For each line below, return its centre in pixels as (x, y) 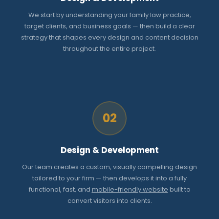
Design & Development (109, 150)
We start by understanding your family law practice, (109, 15)
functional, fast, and (60, 190)
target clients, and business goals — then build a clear (109, 26)
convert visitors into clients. (109, 201)
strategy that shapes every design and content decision (109, 38)
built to (179, 190)
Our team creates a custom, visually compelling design (109, 167)
